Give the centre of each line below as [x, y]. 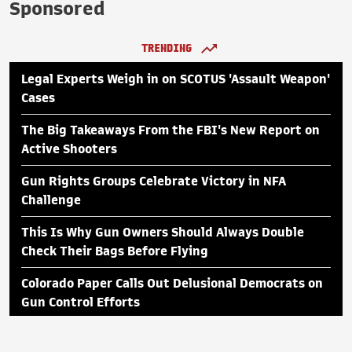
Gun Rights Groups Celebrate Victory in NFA [154, 181]
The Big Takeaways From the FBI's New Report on [170, 130]
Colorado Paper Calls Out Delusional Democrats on [172, 283]
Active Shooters [69, 149]
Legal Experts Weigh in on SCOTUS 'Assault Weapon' [176, 79]
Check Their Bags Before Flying [115, 251]
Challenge [51, 200]
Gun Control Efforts [81, 302]
